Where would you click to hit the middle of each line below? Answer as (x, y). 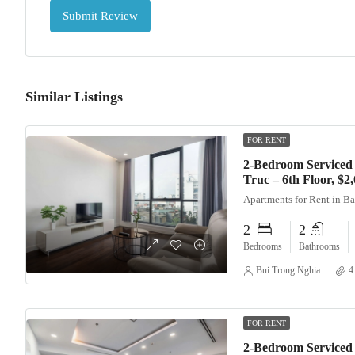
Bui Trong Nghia (288, 270)
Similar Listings (74, 97)
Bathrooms (319, 246)
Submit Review (100, 16)
